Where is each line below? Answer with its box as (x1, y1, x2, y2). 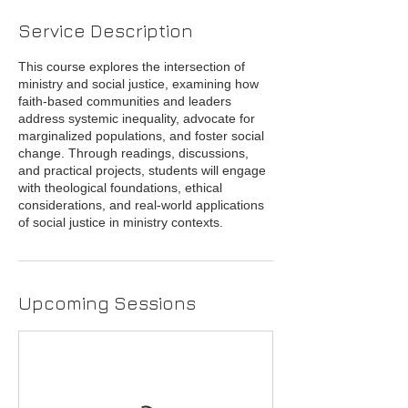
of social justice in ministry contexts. (18, 214, 223, 229)
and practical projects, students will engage (18, 162, 266, 178)
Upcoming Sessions (18, 291, 196, 313)
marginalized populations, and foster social (18, 127, 264, 143)
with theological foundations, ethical (18, 179, 222, 195)
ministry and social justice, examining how (18, 76, 259, 91)
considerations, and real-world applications (18, 197, 264, 212)
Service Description (18, 19, 193, 41)
